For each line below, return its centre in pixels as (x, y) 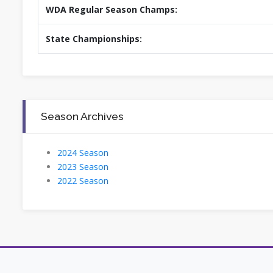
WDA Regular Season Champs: (112, 10)
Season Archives (82, 116)
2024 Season (83, 153)
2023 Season (83, 167)
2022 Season (83, 181)
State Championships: (94, 39)
